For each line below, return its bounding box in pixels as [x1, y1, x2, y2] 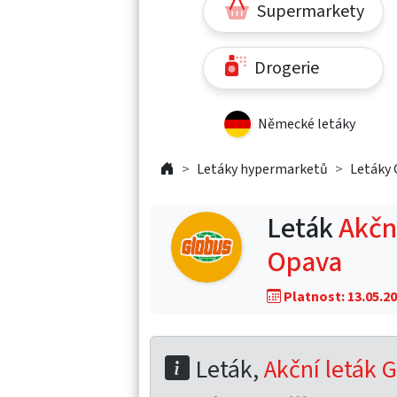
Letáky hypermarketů [197, 159, 328, 179]
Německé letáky [258, 113, 355, 134]
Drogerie [250, 55, 319, 81]
